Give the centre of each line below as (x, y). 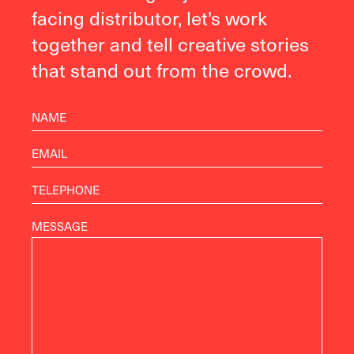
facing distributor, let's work (149, 17)
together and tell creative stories (170, 43)
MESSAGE (60, 226)
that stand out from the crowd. (162, 69)
